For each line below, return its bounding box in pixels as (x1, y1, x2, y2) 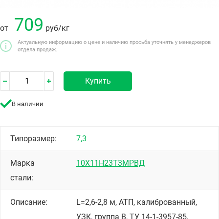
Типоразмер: (10, 133, 57, 143)
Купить (85, 76, 111, 86)
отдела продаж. (18, 45, 57, 53)
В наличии (12, 100, 44, 108)
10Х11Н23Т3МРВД (76, 158, 145, 168)
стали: (10, 173, 33, 182)
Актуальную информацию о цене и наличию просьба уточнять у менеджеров (18, 38, 211, 45)
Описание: (10, 197, 47, 207)
